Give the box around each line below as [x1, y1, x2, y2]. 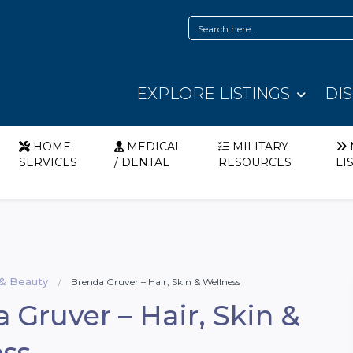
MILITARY [232, 139, 289, 154]
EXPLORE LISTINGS [136, 84, 290, 103]
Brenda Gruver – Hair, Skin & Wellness [70, 276, 240, 288]
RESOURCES [218, 155, 292, 170]
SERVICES [19, 155, 77, 170]
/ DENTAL [114, 155, 170, 170]
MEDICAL [127, 139, 183, 154]
